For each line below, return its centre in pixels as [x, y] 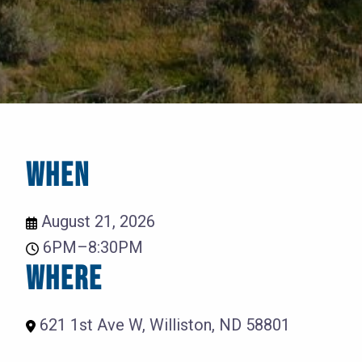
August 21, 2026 [96, 222]
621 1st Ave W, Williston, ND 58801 [163, 325]
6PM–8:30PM [91, 248]
